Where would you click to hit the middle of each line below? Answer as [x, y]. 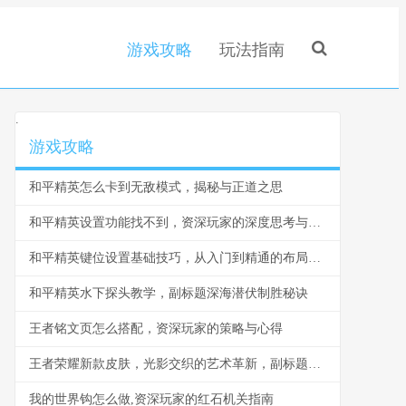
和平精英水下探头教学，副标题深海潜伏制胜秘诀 [169, 293]
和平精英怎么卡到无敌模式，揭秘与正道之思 [156, 187]
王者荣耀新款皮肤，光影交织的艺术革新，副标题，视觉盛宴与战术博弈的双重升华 [314, 364]
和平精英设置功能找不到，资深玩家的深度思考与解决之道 [314, 222]
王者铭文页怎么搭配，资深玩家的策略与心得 [156, 329]
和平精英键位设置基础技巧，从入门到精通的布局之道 [314, 258]
